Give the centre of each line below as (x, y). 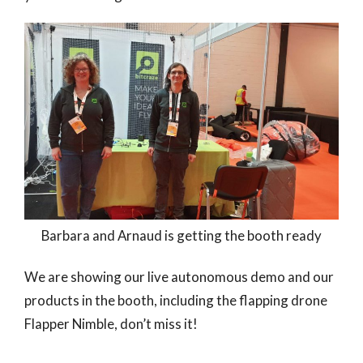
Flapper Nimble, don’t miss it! (111, 323)
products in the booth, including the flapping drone (176, 300)
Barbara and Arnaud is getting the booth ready (181, 235)
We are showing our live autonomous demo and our (179, 276)
